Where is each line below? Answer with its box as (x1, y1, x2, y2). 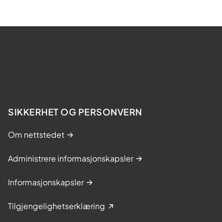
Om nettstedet (8, 129, 64, 140)
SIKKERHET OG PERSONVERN (8, 106, 142, 117)
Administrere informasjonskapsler (8, 153, 133, 164)
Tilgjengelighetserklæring (8, 200, 105, 211)
